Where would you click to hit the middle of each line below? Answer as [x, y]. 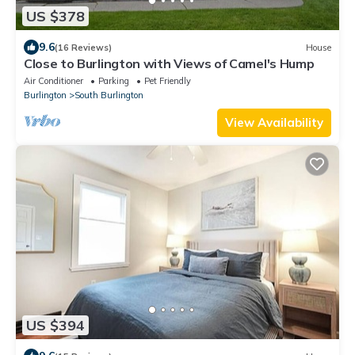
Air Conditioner [53, 81]
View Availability [274, 123]
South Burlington [109, 95]
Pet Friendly [168, 81]
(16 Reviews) [83, 47]
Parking [114, 81]
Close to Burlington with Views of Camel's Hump [169, 64]
